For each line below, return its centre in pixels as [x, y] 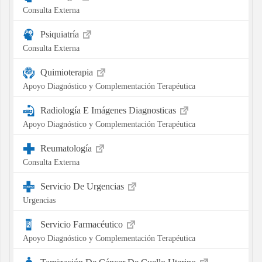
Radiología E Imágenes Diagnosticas [109, 110]
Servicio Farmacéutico [82, 224]
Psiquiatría [61, 34]
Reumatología [67, 148]
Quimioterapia [68, 72]
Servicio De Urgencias [83, 186]
